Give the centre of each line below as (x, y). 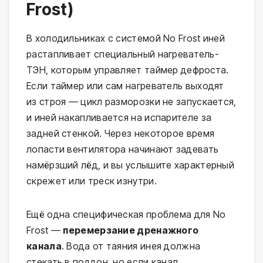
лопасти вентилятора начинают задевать (123, 149)
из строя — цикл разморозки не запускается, (131, 101)
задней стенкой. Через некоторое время (121, 133)
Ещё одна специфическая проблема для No (126, 214)
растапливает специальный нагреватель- (123, 54)
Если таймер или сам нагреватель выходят (125, 85)
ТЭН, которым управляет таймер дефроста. (128, 70)
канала (44, 246)
